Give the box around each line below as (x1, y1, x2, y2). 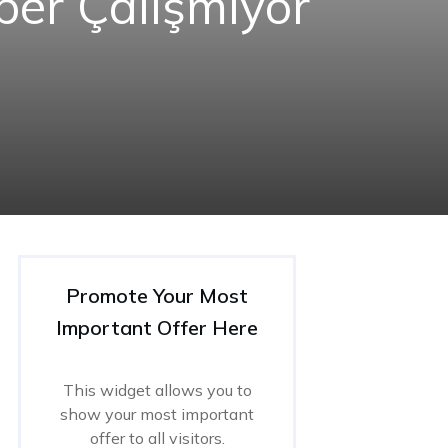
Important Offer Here (56, 315, 258, 340)
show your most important (60, 404, 254, 424)
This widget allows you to (62, 380, 252, 400)
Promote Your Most (66, 283, 248, 308)
